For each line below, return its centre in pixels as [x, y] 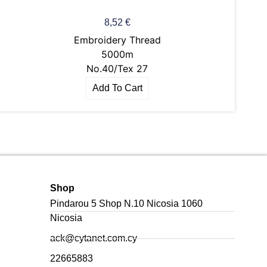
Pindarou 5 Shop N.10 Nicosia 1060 [126, 204]
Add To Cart [117, 88]
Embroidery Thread [117, 40]
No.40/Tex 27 [117, 68]
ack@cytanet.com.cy [94, 238]
